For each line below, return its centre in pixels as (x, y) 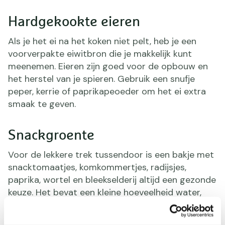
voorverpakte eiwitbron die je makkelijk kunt (100, 53)
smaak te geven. (42, 104)
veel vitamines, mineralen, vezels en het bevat (103, 205)
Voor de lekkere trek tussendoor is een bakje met (111, 154)
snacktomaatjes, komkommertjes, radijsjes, (97, 167)
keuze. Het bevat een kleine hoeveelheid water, (105, 192)
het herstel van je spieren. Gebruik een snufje (101, 79)
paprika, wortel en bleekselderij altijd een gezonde (112, 180)
